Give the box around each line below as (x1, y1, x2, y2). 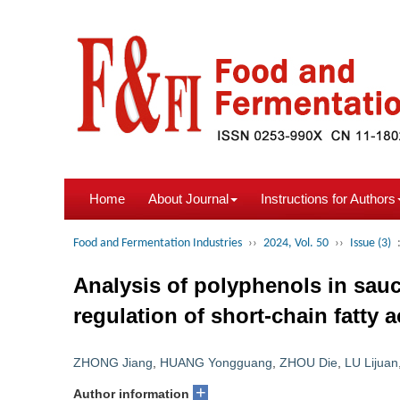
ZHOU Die (279, 355, 337, 370)
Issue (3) (350, 237, 391, 250)
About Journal (148, 191, 229, 206)
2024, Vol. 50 (263, 237, 329, 250)
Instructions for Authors (261, 191, 396, 206)
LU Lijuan (345, 355, 398, 370)
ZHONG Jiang (73, 355, 153, 370)
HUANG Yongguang (160, 355, 272, 370)
